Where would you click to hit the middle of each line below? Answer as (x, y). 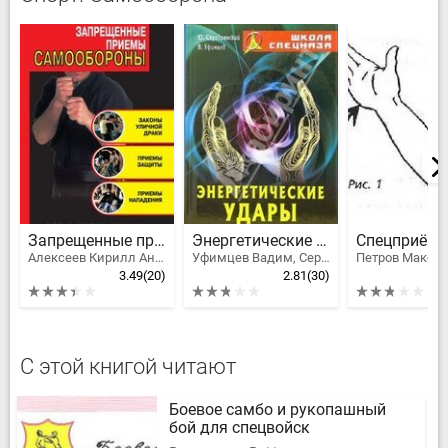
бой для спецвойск (239, 427)
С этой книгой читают (128, 366)
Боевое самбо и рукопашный (277, 409)
